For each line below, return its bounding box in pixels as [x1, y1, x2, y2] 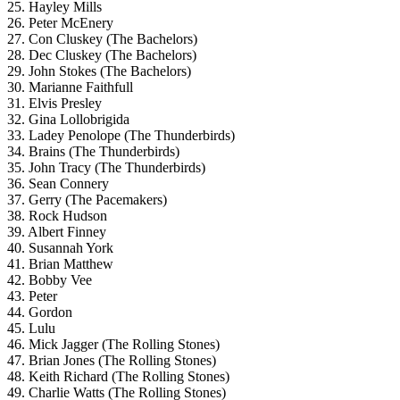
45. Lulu [7, 320, 55, 336]
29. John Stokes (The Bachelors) [7, 62, 191, 79]
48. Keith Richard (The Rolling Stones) [7, 368, 229, 384]
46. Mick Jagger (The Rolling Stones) [7, 336, 220, 352]
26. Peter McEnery [7, 14, 113, 30]
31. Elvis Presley [7, 95, 102, 111]
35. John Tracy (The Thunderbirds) [7, 159, 205, 175]
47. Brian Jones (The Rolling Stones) [7, 352, 216, 368]
